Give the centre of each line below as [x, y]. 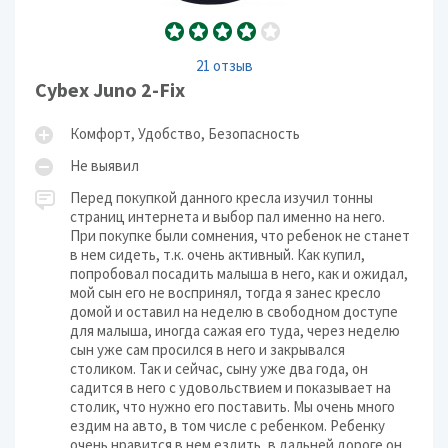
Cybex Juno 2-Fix [110, 89]
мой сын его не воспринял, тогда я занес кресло [225, 292]
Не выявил [104, 165]
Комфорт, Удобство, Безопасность [185, 133]
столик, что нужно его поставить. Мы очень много [232, 406]
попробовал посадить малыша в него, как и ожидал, [239, 273]
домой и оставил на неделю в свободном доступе [234, 311]
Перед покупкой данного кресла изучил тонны [221, 197]
